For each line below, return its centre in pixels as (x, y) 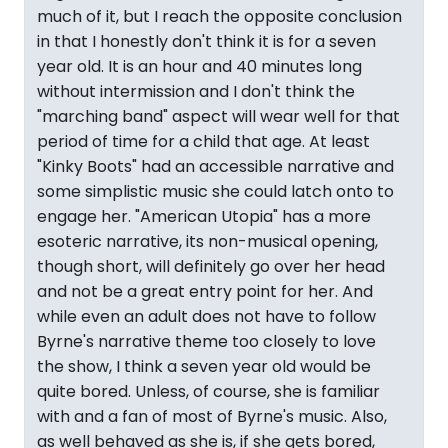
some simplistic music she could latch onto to (215, 191)
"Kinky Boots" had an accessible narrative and (215, 166)
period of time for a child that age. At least (203, 141)
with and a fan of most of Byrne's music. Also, (212, 416)
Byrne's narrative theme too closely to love (206, 341)
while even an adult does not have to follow (206, 316)
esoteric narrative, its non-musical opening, (207, 241)
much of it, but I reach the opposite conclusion (219, 16)
